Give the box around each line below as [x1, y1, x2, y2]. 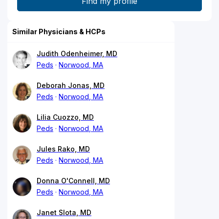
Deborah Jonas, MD [37, 81, 105, 89]
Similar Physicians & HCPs [12, 27, 106, 36]
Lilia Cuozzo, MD [37, 112, 94, 121]
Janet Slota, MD [37, 208, 91, 217]
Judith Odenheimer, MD [37, 49, 117, 58]
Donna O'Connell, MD [37, 176, 110, 185]
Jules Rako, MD [37, 144, 90, 153]
